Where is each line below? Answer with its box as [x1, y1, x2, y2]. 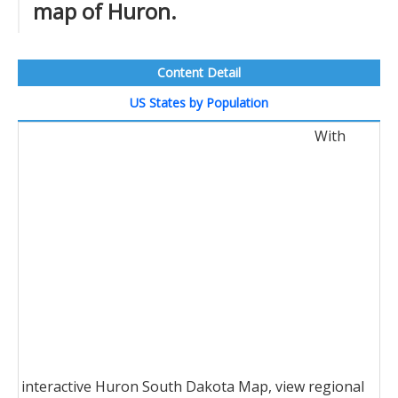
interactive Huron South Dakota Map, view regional [21, 377, 364, 396]
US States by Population [130, 94, 268, 111]
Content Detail [157, 64, 241, 81]
